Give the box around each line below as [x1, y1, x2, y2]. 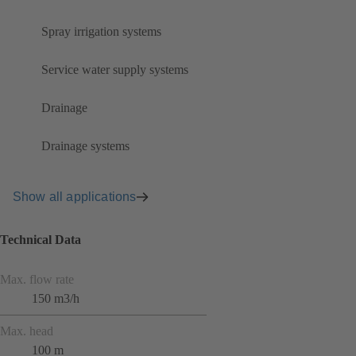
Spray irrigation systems [41, 25, 161, 39]
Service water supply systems [41, 63, 188, 77]
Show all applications [13, 189, 137, 203]
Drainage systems [41, 139, 130, 153]
